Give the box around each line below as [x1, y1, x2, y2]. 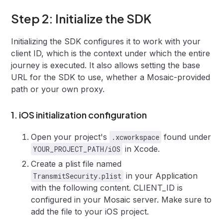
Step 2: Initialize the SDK [11, 10, 152, 26]
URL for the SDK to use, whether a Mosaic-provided [11, 72, 211, 82]
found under [161, 131, 212, 142]
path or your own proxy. [11, 84, 105, 94]
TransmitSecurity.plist [33, 171, 122, 181]
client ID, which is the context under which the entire [11, 48, 211, 58]
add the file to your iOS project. [31, 206, 149, 217]
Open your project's [31, 131, 110, 142]
